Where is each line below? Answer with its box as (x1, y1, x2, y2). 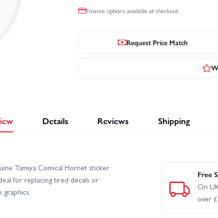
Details (42, 114, 69, 127)
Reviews (97, 114, 129, 127)
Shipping (158, 114, 190, 127)
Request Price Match (127, 37, 188, 47)
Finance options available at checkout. (86, 6, 180, 16)
